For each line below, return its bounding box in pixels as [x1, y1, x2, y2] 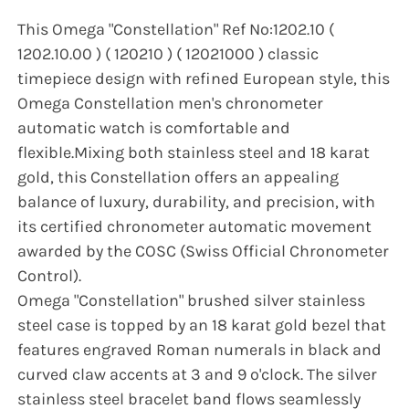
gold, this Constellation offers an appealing [17, 167, 340, 188]
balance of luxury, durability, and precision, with [17, 192, 376, 213]
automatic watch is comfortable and [17, 118, 291, 139]
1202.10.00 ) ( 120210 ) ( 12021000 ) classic [17, 44, 320, 65]
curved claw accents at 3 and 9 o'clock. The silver [17, 364, 378, 385]
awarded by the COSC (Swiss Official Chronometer [17, 241, 390, 262]
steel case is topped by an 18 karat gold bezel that [17, 315, 387, 336]
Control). [17, 266, 82, 287]
